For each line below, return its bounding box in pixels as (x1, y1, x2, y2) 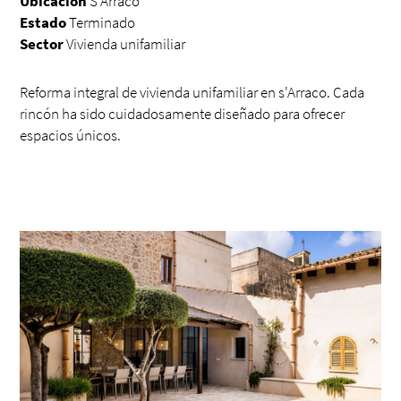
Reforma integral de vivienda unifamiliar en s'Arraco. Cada (20, 82, 365, 102)
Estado (20, 13, 67, 32)
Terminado (66, 13, 136, 32)
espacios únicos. (20, 125, 122, 145)
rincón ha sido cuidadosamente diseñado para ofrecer (20, 104, 346, 124)
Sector (20, 34, 64, 54)
